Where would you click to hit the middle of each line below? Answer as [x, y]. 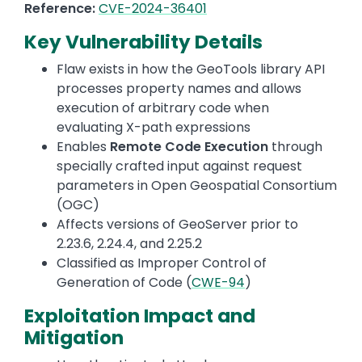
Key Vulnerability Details [143, 42]
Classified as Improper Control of [162, 263]
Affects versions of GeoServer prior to [177, 225]
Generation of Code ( [124, 283]
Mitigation [74, 338]
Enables [83, 147]
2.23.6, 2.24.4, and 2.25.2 [129, 244]
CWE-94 [218, 283]
